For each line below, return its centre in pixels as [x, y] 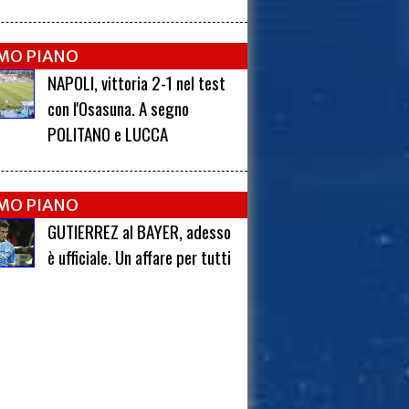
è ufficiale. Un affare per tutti [140, 257]
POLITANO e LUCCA [108, 134]
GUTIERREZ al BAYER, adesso [140, 231]
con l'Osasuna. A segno [119, 108]
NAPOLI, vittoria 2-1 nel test [137, 83]
